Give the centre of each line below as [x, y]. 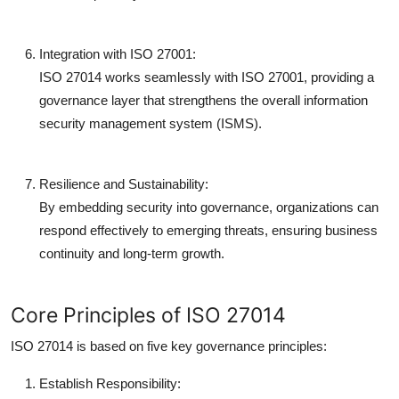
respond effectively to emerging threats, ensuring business [208, 230]
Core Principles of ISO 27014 [148, 314]
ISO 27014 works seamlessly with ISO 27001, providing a [207, 77]
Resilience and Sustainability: [124, 183]
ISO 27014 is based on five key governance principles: [169, 346]
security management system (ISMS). [151, 123]
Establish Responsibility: [110, 383]
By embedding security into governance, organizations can [209, 207]
